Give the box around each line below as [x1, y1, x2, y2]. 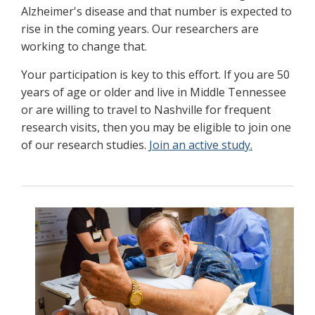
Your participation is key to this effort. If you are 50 [21, 67, 290, 83]
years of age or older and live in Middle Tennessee [21, 84, 286, 101]
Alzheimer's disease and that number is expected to [21, 4, 292, 20]
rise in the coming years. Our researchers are [21, 21, 259, 37]
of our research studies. [21, 137, 149, 153]
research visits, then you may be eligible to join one [21, 120, 291, 136]
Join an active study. [149, 137, 252, 153]
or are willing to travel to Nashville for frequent [21, 102, 271, 118]
